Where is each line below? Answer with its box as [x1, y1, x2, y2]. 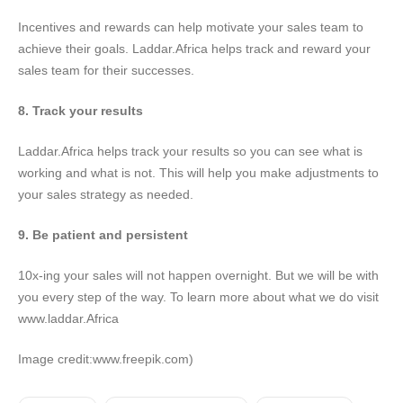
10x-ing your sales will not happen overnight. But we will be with [18, 267, 379, 282]
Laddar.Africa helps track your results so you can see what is [18, 143, 363, 158]
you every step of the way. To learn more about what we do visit [18, 289, 379, 304]
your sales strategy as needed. [18, 186, 193, 201]
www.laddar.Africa [18, 310, 119, 326]
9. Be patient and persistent [18, 227, 188, 242]
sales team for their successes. [18, 62, 194, 77]
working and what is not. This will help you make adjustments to [18, 165, 379, 180]
